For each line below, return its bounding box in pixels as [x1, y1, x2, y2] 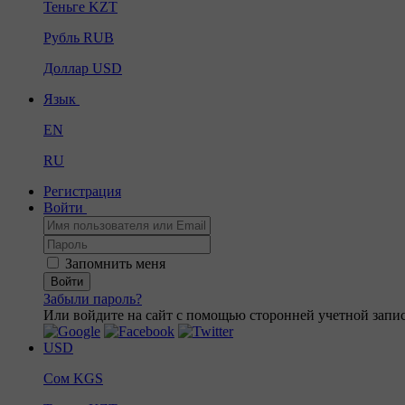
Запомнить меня [65, 256, 165, 271]
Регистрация [43, 184, 121, 199]
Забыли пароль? [43, 291, 142, 306]
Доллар [43, 61, 92, 76]
